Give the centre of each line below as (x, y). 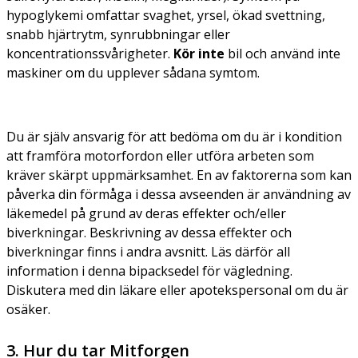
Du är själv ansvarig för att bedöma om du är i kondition (174, 136)
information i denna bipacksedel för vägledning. (149, 270)
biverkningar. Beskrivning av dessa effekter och (149, 232)
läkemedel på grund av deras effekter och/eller (146, 213)
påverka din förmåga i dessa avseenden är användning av (179, 194)
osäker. (28, 309)
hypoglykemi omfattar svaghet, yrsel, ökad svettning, (166, 15)
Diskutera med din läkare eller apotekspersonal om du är (177, 290)
